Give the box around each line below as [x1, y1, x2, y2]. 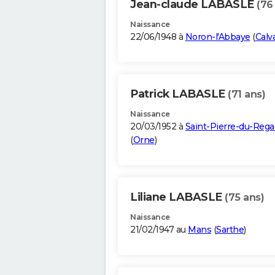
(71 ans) [228, 88, 265, 101]
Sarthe [216, 224, 244, 236]
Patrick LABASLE [130, 87, 228, 101]
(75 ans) [225, 192, 264, 204]
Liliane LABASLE [130, 190, 225, 204]
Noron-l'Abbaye [185, 31, 250, 43]
